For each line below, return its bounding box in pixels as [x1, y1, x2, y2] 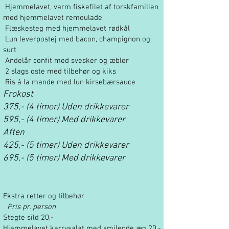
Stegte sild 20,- [3, 213, 54, 222]
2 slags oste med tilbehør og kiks [3, 67, 116, 76]
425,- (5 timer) [3, 140, 61, 151]
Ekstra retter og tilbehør [3, 192, 84, 201]
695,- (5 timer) [3, 153, 61, 164]
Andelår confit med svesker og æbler [3, 56, 129, 65]
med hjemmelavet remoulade [3, 13, 102, 22]
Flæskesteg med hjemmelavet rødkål [3, 24, 130, 33]
